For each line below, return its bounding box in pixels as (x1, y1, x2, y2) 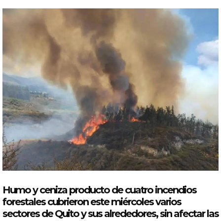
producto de (67, 184, 125, 196)
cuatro (125, 184, 153, 196)
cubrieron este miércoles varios (45, 195, 181, 208)
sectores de (2, 207, 55, 220)
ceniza (39, 184, 67, 196)
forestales (2, 195, 45, 208)
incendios (155, 184, 196, 196)
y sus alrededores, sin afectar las (79, 207, 219, 220)
